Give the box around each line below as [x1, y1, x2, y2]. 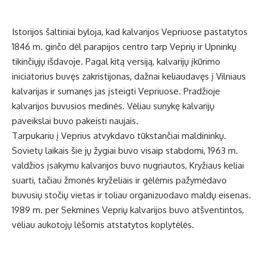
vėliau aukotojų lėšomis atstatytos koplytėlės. [12, 219, 194, 231]
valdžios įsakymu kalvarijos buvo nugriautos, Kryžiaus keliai [12, 160, 244, 172]
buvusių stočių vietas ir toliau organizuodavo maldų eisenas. [12, 189, 254, 201]
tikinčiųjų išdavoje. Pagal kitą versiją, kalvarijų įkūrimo [12, 56, 220, 68]
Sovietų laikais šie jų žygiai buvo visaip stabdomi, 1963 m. [12, 145, 238, 157]
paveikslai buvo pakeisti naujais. [12, 115, 141, 127]
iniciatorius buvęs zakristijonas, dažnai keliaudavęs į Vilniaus [12, 71, 246, 83]
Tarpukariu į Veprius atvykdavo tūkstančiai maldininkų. [12, 130, 226, 142]
